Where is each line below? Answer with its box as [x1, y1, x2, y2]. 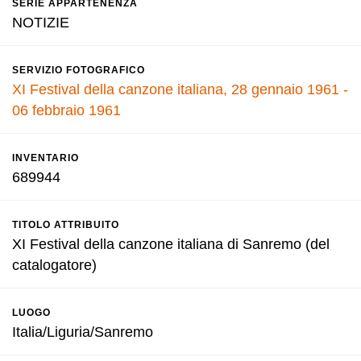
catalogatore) [12, 257, 97, 273]
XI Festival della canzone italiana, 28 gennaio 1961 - [12, 81, 348, 98]
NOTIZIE [12, 15, 69, 31]
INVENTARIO [12, 152, 79, 164]
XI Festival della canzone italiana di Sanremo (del [12, 236, 330, 252]
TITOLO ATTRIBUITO [12, 219, 119, 230]
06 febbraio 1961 [12, 102, 121, 118]
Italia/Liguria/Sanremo [12, 324, 153, 340]
